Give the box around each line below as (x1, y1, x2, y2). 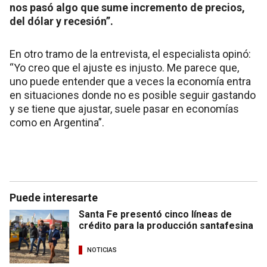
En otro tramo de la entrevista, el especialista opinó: (10, 47, 251, 60)
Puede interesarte (10, 191, 98, 204)
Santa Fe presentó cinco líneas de (79, 208, 232, 220)
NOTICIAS (87, 246, 117, 254)
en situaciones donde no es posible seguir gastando (10, 88, 256, 101)
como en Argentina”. (10, 116, 104, 129)
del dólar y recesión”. (10, 14, 113, 27)
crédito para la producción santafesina (79, 219, 253, 231)
